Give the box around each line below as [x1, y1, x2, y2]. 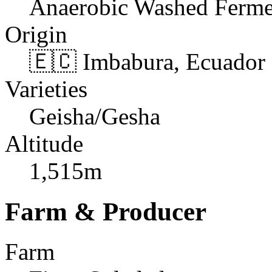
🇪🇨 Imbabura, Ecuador [29, 48, 265, 75]
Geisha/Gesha [29, 103, 160, 129]
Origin [5, 21, 67, 47]
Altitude [5, 130, 83, 157]
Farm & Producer [5, 197, 206, 226]
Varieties [5, 75, 87, 102]
